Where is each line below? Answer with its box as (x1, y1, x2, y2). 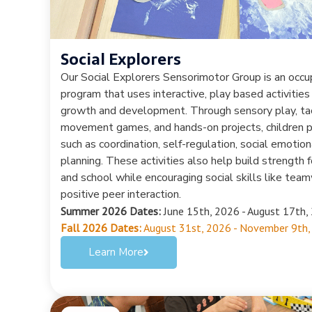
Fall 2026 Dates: (61, 220, 141, 235)
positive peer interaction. (61, 186, 181, 202)
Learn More (88, 244, 143, 259)
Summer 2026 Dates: (61, 203, 161, 218)
